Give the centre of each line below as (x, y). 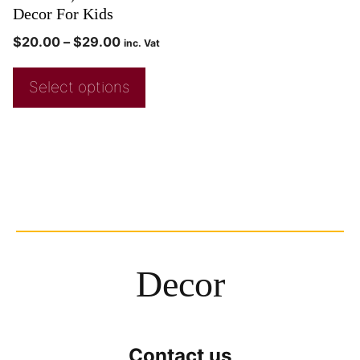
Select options (79, 88)
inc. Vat (142, 43)
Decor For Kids (63, 14)
